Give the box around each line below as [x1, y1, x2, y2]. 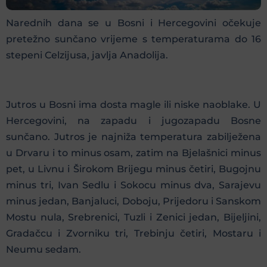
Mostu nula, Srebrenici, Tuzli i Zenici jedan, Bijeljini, [6, 211, 261, 223]
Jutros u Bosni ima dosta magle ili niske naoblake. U [6, 98, 261, 110]
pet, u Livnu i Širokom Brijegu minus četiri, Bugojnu [6, 163, 261, 175]
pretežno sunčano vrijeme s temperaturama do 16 [6, 33, 261, 45]
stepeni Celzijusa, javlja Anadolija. [6, 49, 168, 61]
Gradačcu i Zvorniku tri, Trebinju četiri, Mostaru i [6, 227, 261, 239]
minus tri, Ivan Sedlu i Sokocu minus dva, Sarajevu [6, 179, 261, 191]
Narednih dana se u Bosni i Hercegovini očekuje [6, 17, 261, 29]
